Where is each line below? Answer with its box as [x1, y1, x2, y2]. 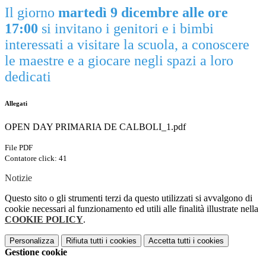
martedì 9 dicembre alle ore [58, 5, 228, 21]
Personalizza [9, 236, 54, 246]
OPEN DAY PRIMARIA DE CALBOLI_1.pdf [5, 122, 186, 132]
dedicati [5, 69, 51, 85]
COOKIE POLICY [5, 214, 83, 225]
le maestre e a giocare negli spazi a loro [5, 53, 233, 69]
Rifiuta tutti [66, 236, 103, 246]
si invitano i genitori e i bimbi [38, 21, 214, 37]
